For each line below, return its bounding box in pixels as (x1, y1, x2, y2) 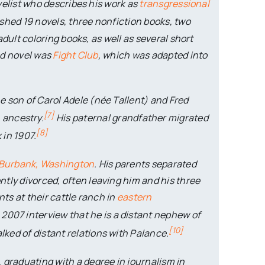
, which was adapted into (98, 48, 208, 62)
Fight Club (53, 48, 98, 62)
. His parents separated (94, 157, 196, 171)
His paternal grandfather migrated (54, 111, 208, 125)
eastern (117, 190, 152, 204)
